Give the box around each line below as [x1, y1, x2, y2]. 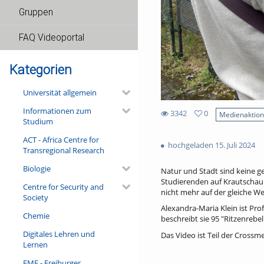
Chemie [22, 210, 49, 221]
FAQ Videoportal [19, 32, 84, 43]
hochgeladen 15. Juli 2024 [166, 139, 255, 150]
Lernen [22, 239, 48, 250]
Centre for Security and [22, 181, 104, 192]
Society [22, 192, 48, 203]
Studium [22, 115, 53, 127]
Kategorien [9, 62, 72, 77]
